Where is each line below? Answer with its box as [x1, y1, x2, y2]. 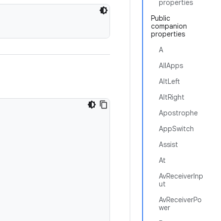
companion [151, 22, 187, 31]
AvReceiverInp [159, 172, 203, 181]
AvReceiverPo [159, 195, 202, 204]
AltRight [159, 93, 184, 102]
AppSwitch [159, 124, 194, 133]
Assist [159, 140, 178, 149]
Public [151, 14, 170, 23]
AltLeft [159, 77, 180, 86]
